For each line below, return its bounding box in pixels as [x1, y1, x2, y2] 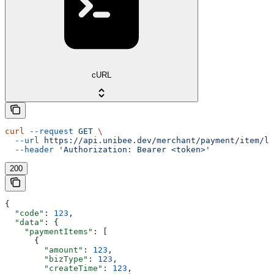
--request [24, 127, 73, 136]
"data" [5, 218, 44, 228]
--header [5, 145, 54, 155]
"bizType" [5, 254, 88, 264]
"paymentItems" [5, 227, 93, 237]
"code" [5, 209, 44, 218]
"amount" [5, 245, 83, 255]
